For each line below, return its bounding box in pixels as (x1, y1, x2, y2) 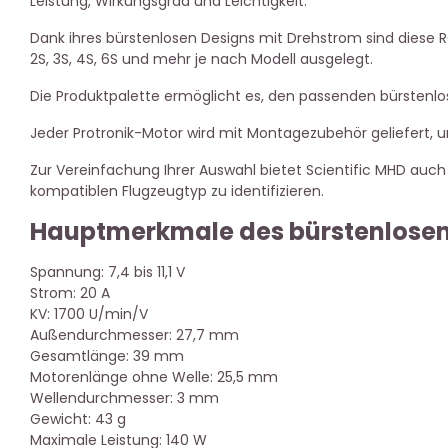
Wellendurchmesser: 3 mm (30, 388, 219, 408)
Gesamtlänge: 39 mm (30, 346, 184, 366)
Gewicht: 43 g (30, 409, 126, 429)
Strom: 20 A (30, 283, 110, 303)
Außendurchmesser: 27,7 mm (30, 325, 239, 345)
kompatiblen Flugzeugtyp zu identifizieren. (30, 181, 324, 201)
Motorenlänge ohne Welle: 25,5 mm (30, 367, 278, 387)
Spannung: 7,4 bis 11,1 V (30, 262, 185, 282)
